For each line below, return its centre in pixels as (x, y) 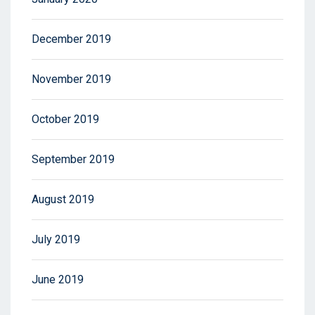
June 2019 (58, 280)
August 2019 (63, 200)
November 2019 (71, 79)
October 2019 (65, 120)
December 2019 (71, 39)
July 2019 (56, 240)
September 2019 (73, 160)
